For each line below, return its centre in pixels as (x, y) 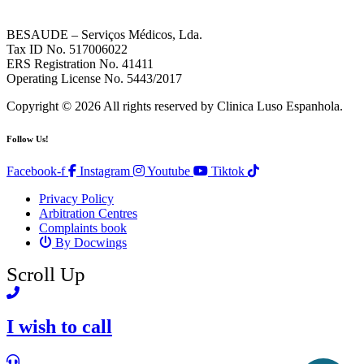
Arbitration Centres (88, 213)
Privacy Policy (76, 198)
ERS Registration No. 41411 (80, 63)
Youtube (169, 171)
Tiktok (228, 171)
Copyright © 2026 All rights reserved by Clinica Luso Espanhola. (175, 106)
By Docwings (91, 242)
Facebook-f (36, 171)
